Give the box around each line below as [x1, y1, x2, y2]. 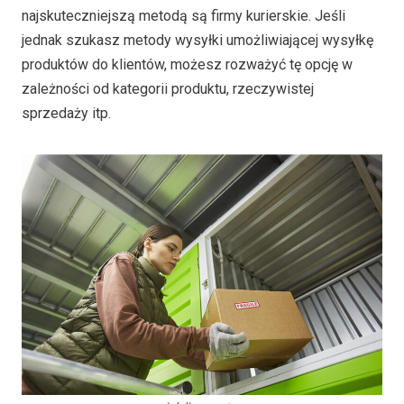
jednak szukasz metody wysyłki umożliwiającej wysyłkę [22, 31, 373, 49]
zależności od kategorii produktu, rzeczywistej [22, 79, 314, 97]
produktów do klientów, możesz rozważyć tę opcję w [22, 55, 353, 73]
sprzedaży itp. [22, 104, 111, 122]
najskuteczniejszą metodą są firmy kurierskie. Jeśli [22, 6, 345, 24]
